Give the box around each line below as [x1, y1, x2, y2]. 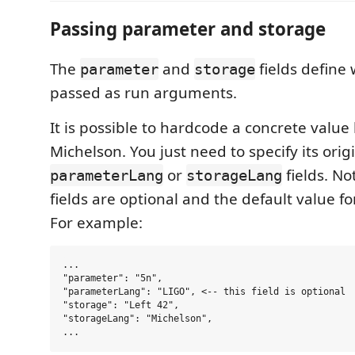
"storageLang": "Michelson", [63, 312, 212, 324]
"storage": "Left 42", [63, 299, 179, 311]
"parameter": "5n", [63, 272, 162, 284]
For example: [50, 212, 143, 233]
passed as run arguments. [50, 82, 237, 103]
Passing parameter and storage [50, 17, 326, 42]
